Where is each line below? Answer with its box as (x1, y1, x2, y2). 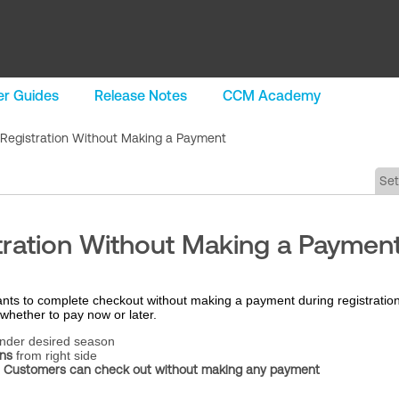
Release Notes (94, 87, 187, 103)
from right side (12, 348, 97, 362)
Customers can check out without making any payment (4, 362, 320, 377)
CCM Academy (223, 87, 321, 103)
